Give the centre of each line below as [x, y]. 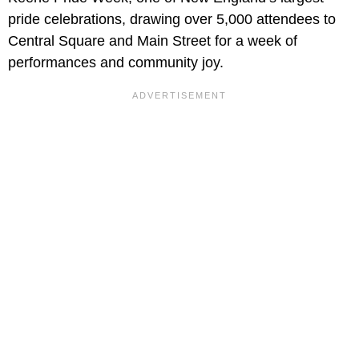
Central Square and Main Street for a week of [153, 41]
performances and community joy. [116, 63]
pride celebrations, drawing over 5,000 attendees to [172, 20]
